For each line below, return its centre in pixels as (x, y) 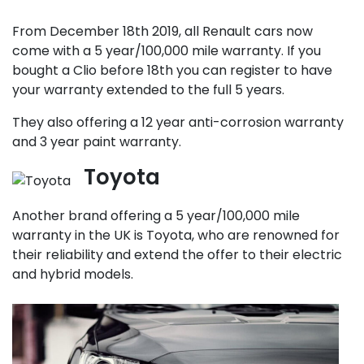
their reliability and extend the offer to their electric (177, 255)
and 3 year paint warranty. (97, 142)
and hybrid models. (73, 274)
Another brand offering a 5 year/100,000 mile (156, 216)
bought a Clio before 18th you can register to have (172, 70)
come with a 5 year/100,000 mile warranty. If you (167, 51)
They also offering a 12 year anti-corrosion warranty (178, 122)
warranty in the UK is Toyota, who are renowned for (176, 235)
